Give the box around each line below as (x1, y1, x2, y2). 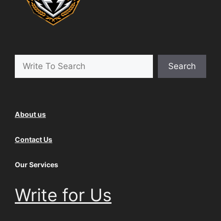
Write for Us (15, 184, 111, 206)
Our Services (15, 160, 58, 169)
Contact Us (15, 135, 52, 144)
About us (15, 110, 46, 119)
